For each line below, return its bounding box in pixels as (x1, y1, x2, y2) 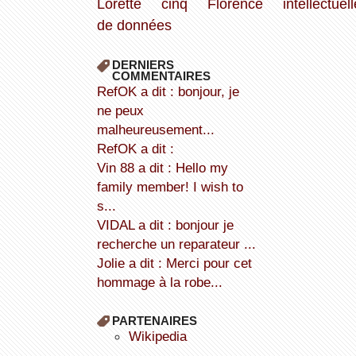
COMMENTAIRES (111, 69, 211, 83)
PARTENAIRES (111, 314, 197, 328)
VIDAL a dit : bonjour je (96, 217, 106, 234)
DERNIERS (111, 58, 174, 72)
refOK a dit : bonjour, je (96, 83, 106, 100)
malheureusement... (96, 122, 215, 138)
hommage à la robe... (96, 274, 222, 291)
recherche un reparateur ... (96, 236, 256, 253)
